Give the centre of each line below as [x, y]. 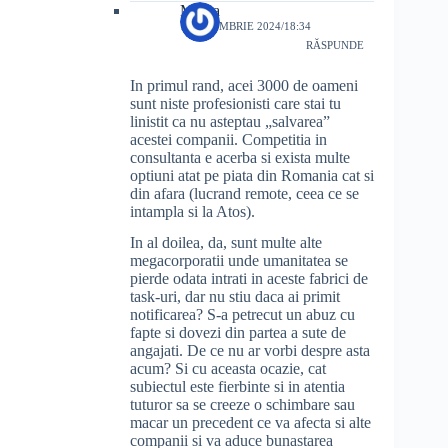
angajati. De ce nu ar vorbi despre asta [250, 351]
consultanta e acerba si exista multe [240, 158]
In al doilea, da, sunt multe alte [226, 243]
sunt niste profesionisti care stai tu [235, 104]
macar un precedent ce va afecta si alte [250, 423]
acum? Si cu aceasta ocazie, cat [228, 369]
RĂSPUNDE [335, 44]
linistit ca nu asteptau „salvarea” [230, 122]
